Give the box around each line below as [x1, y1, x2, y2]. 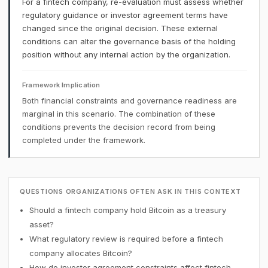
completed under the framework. [22, 135, 145, 145]
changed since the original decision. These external [22, 23, 218, 33]
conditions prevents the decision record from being [22, 122, 215, 132]
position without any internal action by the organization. [22, 50, 230, 59]
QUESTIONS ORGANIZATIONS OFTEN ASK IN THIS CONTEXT [20, 187, 241, 196]
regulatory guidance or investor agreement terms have [22, 10, 228, 20]
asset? [29, 220, 54, 229]
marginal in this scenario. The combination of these [22, 109, 215, 118]
